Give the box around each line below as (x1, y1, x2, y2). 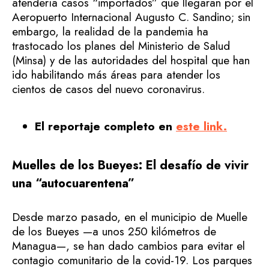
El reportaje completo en (35, 118, 176, 134)
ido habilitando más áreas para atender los (12, 67, 220, 83)
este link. (176, 118, 227, 134)
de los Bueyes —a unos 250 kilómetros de (12, 223, 216, 240)
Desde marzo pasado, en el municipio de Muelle (12, 208, 247, 225)
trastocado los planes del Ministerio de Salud (12, 38, 230, 54)
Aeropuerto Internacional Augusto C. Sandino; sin (12, 9, 250, 25)
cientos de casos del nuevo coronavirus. (12, 81, 205, 97)
